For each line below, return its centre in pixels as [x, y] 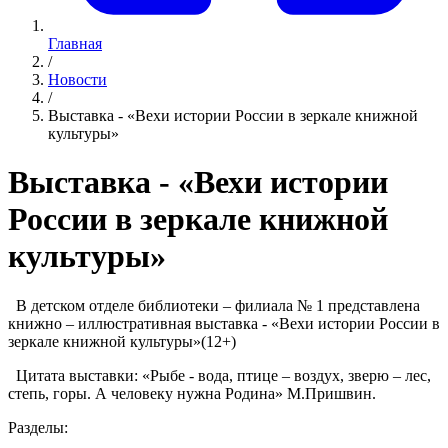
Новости [77, 79]
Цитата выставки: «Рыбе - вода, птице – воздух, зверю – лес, [219, 375]
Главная [75, 43]
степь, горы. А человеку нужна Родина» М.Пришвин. [192, 393]
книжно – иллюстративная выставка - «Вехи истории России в [224, 323]
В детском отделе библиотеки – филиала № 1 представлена [214, 305]
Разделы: [38, 427]
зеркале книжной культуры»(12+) [122, 341]
